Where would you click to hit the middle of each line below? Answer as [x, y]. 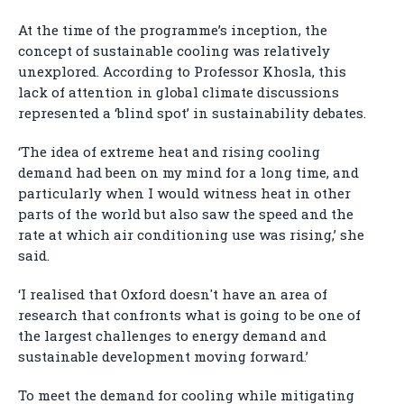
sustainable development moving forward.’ [163, 357]
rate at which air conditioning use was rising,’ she [191, 235]
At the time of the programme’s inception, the [173, 30]
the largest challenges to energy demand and [172, 336]
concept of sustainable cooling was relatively [174, 51]
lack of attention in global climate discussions [179, 92]
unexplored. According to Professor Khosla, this [182, 72]
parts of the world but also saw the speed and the [186, 214]
